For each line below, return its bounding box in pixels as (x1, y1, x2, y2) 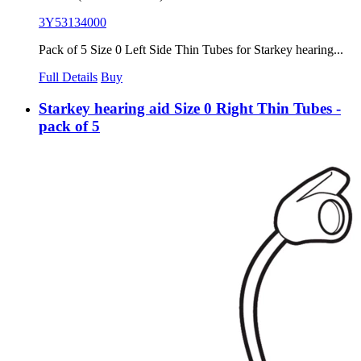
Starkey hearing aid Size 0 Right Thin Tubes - (39, 99, 341, 117)
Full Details (39, 69, 98, 84)
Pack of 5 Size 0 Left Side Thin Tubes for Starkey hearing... (39, 42, 343, 56)
